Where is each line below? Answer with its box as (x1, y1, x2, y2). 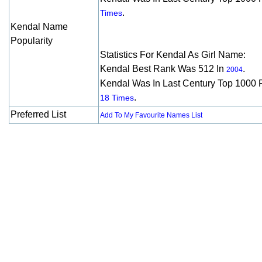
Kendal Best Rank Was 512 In (100, 64, 226, 74)
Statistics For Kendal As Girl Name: (100, 50, 246, 60)
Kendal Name (11, 22, 68, 32)
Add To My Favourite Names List (100, 111, 202, 119)
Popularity (11, 36, 53, 46)
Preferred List (11, 109, 66, 119)
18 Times (100, 93, 134, 102)
